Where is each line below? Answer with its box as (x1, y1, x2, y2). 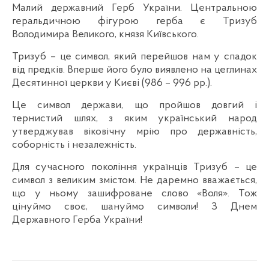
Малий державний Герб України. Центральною (12, 2, 257, 14)
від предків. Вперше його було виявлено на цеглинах (12, 64, 257, 76)
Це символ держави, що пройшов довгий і (12, 100, 257, 111)
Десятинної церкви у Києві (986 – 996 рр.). (12, 77, 212, 89)
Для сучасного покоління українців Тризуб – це (12, 162, 257, 173)
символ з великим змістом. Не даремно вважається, (12, 175, 257, 186)
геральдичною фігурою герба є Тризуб (12, 16, 257, 27)
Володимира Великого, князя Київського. (12, 29, 199, 40)
